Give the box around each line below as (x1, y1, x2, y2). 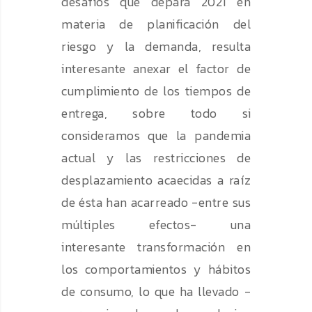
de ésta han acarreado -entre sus (61, 193, 251, 212)
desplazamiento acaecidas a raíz (61, 171, 251, 190)
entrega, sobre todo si (61, 104, 251, 123)
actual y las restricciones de (61, 148, 251, 168)
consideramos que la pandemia (61, 126, 251, 146)
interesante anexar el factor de (61, 59, 251, 79)
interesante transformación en (61, 237, 251, 257)
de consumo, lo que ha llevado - (61, 282, 251, 302)
